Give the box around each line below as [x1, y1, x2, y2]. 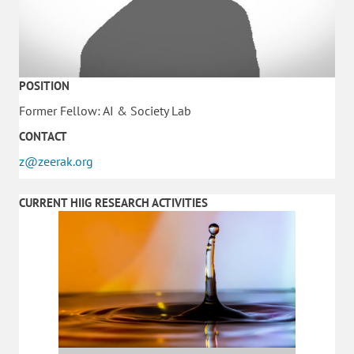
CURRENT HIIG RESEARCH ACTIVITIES [19, 195, 208, 211]
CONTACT [19, 129, 67, 145]
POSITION [19, 78, 70, 94]
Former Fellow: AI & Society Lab [19, 103, 191, 119]
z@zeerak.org [19, 153, 93, 170]
